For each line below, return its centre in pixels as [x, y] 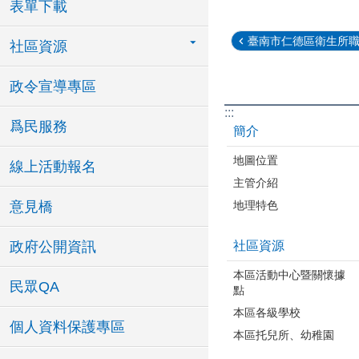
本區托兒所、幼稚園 [284, 335]
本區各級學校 [267, 312]
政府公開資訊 [53, 247]
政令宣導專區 [53, 87]
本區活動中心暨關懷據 [289, 274]
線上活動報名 [53, 167]
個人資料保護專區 [67, 327]
